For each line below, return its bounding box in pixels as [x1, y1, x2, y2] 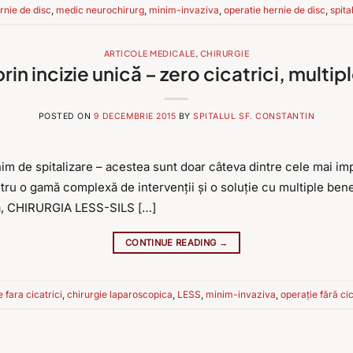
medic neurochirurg [56, 4, 144, 16]
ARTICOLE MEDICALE [103, 48, 195, 59]
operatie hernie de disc [224, 4, 325, 16]
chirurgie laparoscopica [67, 288, 173, 301]
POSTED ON [38, 111, 94, 122]
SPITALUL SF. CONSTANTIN [193, 111, 315, 122]
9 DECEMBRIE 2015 [93, 111, 176, 122]
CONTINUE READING [124, 237, 219, 249]
